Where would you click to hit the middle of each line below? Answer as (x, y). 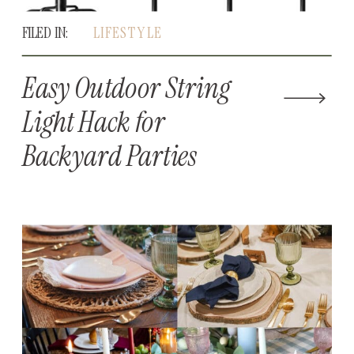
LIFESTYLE (128, 32)
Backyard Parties (110, 156)
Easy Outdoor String (126, 88)
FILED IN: (47, 32)
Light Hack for (94, 122)
